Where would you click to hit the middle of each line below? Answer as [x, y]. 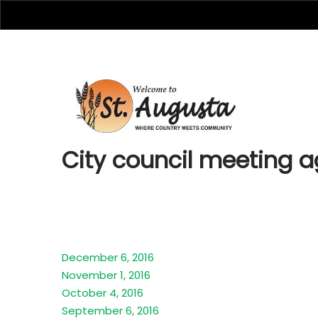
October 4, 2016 [103, 293]
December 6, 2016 [108, 257]
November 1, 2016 [106, 275]
